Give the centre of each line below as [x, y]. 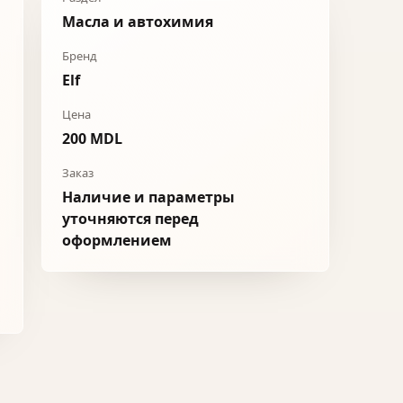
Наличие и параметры [148, 197]
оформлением [117, 240]
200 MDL [92, 139]
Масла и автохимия [138, 22]
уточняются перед [130, 219]
